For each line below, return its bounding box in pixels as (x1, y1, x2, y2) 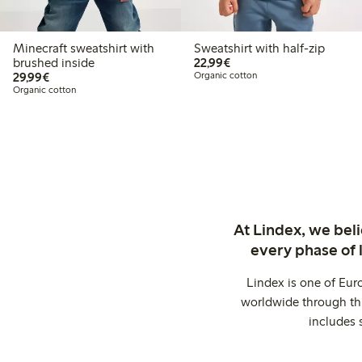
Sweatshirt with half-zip (194, 40, 325, 56)
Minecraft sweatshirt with (13, 40, 154, 56)
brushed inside (13, 54, 95, 70)
